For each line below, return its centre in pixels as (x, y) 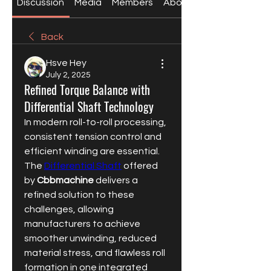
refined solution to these (79, 195)
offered (140, 166)
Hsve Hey (66, 63)
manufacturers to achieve (82, 224)
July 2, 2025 (68, 75)
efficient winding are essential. (92, 151)
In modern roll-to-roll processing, (95, 122)
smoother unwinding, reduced (90, 238)
